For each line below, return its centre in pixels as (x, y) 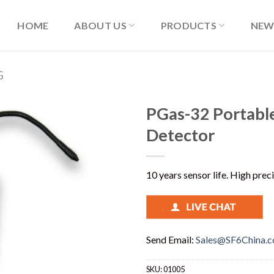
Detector (180, 135)
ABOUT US (101, 25)
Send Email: (171, 239)
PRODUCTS (189, 25)
